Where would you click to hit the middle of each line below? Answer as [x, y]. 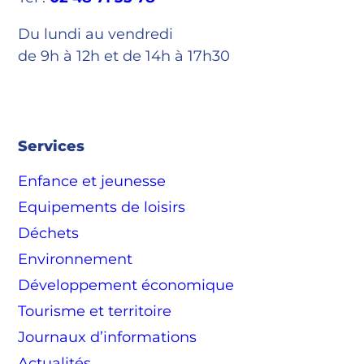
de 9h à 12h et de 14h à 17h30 [124, 56]
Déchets [49, 233]
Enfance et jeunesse [92, 181]
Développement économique [126, 285]
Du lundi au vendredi [96, 34]
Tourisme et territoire [95, 311]
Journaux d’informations [108, 337]
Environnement [76, 259]
